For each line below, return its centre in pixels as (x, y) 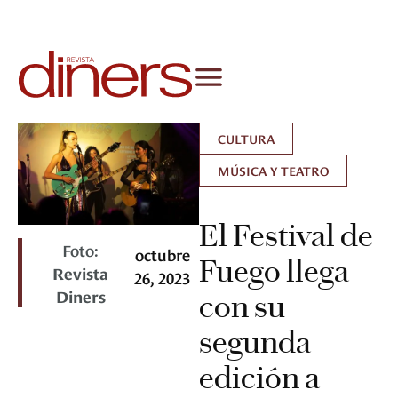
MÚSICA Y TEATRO (273, 171)
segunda (255, 342)
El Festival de (286, 236)
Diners (80, 296)
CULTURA (246, 139)
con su (242, 307)
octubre (162, 254)
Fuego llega (274, 271)
